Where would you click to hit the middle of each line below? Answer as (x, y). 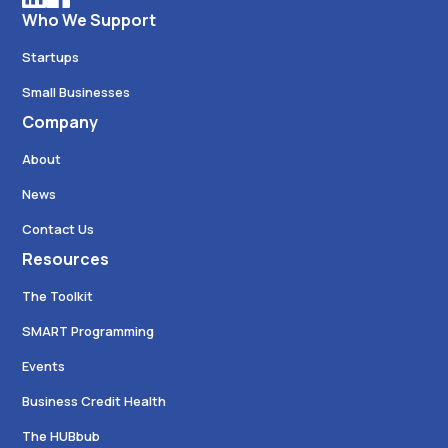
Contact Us (58, 229)
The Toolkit (58, 296)
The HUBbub (61, 436)
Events (44, 366)
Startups (51, 57)
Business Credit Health (94, 401)
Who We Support (89, 20)
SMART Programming (88, 331)
